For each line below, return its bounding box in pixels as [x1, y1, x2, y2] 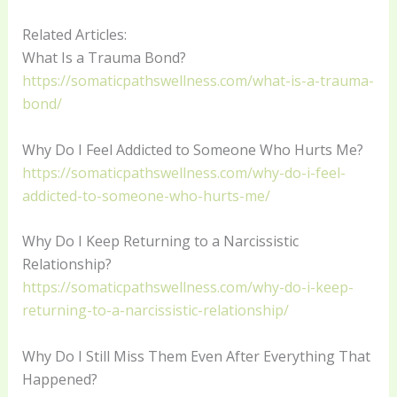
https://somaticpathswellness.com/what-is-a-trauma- [21, 71, 374, 91]
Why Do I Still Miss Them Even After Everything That [21, 346, 370, 366]
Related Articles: [21, 25, 127, 45]
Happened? [21, 369, 97, 389]
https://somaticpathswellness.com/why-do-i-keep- [21, 277, 354, 298]
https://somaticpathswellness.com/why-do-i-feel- [21, 162, 346, 183]
